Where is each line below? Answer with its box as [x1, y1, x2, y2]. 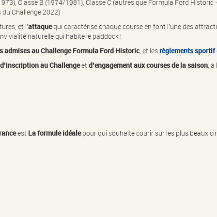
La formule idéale [28, 128, 81, 138]
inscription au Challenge [6, 61, 80, 70]
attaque [28, 22, 52, 31]
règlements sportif [159, 46, 215, 56]
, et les [139, 46, 158, 56]
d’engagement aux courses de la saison [89, 61, 208, 70]
